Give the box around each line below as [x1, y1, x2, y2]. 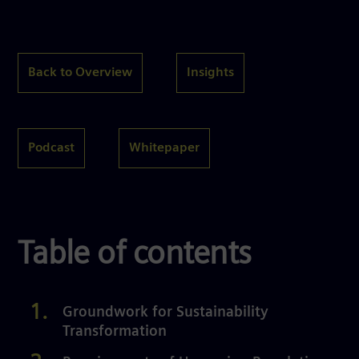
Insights [187, 67, 234, 79]
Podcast [28, 142, 75, 154]
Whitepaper [129, 142, 200, 154]
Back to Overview [28, 67, 132, 79]
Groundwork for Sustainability [63, 306, 268, 320]
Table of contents [18, 240, 252, 271]
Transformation [63, 325, 167, 339]
